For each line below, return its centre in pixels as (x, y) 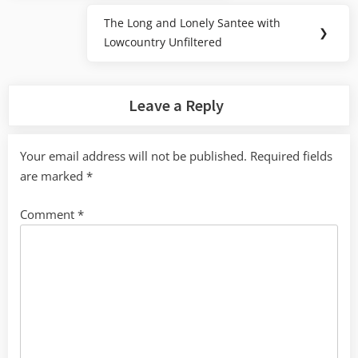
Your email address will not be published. (133, 156)
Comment (49, 214)
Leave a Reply (177, 106)
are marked (53, 176)
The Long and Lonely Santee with (193, 23)
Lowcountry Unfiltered (163, 42)
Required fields (291, 156)
